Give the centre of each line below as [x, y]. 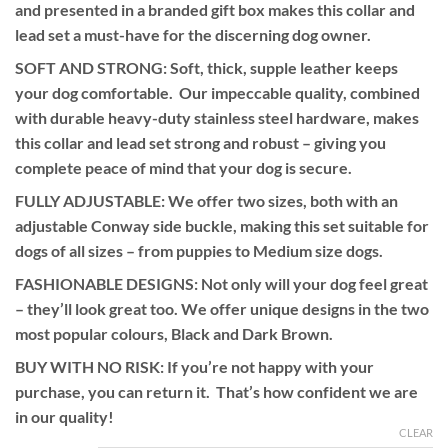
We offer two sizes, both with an [281, 201]
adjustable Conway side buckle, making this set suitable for [222, 226]
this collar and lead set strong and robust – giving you [200, 143]
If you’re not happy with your [269, 367]
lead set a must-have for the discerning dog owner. [193, 35]
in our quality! [64, 417]
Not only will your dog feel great [313, 284]
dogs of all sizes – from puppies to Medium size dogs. [199, 251]
